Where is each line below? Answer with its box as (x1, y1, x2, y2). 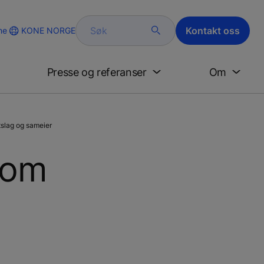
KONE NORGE (21, 25, 75, 35)
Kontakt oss (186, 24, 240, 37)
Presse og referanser (47, 65, 147, 78)
